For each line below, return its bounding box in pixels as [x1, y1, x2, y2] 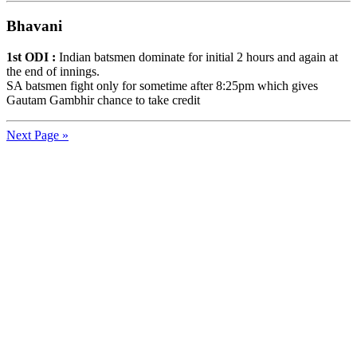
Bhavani [6, 17, 62, 34]
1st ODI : [6, 49, 56, 64]
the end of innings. [6, 64, 100, 78]
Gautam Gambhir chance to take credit [6, 92, 200, 107]
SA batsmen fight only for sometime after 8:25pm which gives [6, 78, 318, 92]
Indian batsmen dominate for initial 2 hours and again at [56, 49, 338, 64]
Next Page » [6, 127, 69, 142]
